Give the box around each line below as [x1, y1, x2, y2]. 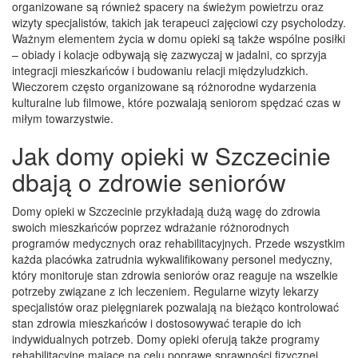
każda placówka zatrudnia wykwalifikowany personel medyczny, [12, 250, 332, 267]
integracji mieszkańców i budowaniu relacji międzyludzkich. [12, 62, 308, 78]
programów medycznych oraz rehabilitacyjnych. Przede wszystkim [12, 234, 345, 251]
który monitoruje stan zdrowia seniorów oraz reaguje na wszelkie [12, 266, 338, 283]
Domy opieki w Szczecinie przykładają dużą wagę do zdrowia [12, 202, 320, 219]
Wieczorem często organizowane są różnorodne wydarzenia [12, 78, 316, 94]
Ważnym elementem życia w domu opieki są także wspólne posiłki [12, 30, 345, 46]
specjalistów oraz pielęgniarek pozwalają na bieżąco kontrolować [12, 298, 339, 315]
